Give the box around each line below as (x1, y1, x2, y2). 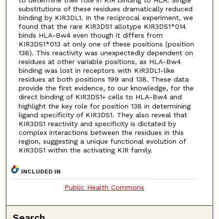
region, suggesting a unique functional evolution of (18, 137, 186, 145)
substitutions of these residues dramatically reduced (18, 4, 193, 13)
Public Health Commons (64, 183, 144, 192)
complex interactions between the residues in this (18, 128, 184, 136)
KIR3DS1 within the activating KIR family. (18, 146, 153, 154)
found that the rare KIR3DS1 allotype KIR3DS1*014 (18, 22, 186, 30)
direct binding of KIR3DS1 (18, 92, 102, 101)
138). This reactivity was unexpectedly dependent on (18, 48, 193, 57)
